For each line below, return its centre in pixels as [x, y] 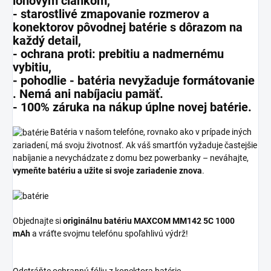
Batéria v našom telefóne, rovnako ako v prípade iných [150, 132]
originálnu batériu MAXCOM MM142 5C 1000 [149, 220]
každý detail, [47, 41]
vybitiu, [32, 67]
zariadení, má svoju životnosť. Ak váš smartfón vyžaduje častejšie [135, 145]
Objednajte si [38, 220]
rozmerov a [178, 14]
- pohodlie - [45, 81]
